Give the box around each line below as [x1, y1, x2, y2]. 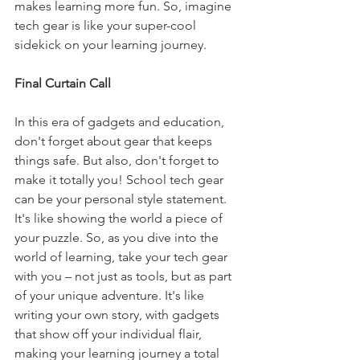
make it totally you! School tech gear [14, 172, 227, 187]
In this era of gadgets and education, [14, 114, 227, 129]
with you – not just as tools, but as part [14, 268, 235, 284]
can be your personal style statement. [14, 191, 230, 207]
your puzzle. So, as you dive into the [14, 230, 222, 245]
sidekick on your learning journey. [14, 37, 207, 52]
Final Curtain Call [14, 76, 111, 91]
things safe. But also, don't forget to [14, 153, 223, 168]
